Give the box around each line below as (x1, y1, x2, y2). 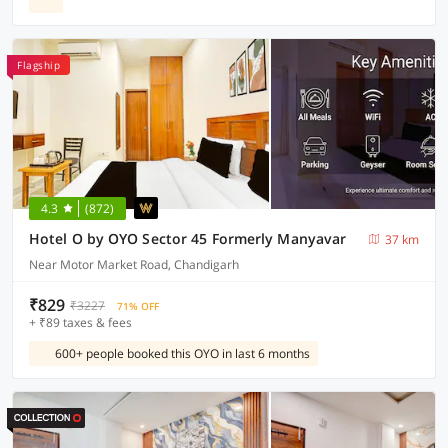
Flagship (17, 58, 60, 72)
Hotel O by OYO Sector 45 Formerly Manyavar (29, 229, 347, 248)
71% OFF (117, 299, 159, 313)
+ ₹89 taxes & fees (29, 314, 132, 331)
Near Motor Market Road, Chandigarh (29, 256, 239, 273)
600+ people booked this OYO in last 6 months (55, 345, 310, 362)
